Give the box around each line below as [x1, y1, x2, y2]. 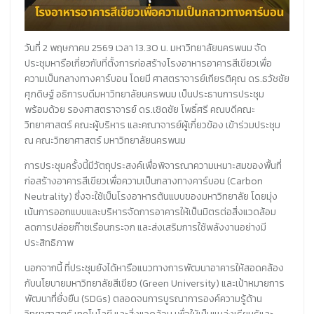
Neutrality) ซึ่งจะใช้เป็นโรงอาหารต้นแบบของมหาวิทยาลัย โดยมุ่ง [24, 189, 278, 204]
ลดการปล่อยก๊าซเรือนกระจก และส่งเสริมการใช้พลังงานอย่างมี [24, 219, 266, 235]
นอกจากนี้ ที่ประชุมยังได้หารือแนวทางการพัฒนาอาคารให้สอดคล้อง [24, 260, 284, 275]
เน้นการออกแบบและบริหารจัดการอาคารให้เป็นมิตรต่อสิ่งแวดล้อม [24, 204, 276, 219]
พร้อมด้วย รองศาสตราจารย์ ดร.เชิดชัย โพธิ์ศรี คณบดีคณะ [24, 102, 255, 117]
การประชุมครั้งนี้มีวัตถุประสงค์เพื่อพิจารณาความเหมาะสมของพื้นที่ [24, 158, 282, 173]
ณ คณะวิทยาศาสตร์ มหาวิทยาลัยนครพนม [24, 132, 186, 148]
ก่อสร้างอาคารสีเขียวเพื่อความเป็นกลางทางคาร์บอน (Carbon [24, 173, 263, 189]
